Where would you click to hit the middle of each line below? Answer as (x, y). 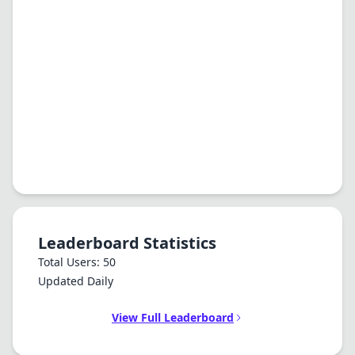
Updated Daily (76, 281)
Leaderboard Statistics (127, 243)
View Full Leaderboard (173, 317)
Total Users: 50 (77, 262)
